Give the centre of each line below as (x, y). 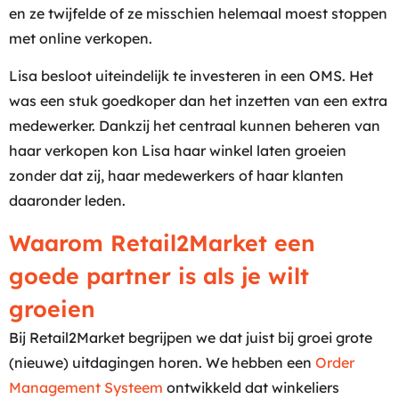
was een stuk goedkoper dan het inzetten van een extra (198, 101)
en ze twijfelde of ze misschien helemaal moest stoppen (198, 13)
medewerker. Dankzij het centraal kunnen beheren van (195, 126)
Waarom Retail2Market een (162, 242)
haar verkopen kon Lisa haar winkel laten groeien (178, 151)
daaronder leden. (67, 201)
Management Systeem (86, 387)
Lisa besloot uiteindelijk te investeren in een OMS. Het (191, 76)
